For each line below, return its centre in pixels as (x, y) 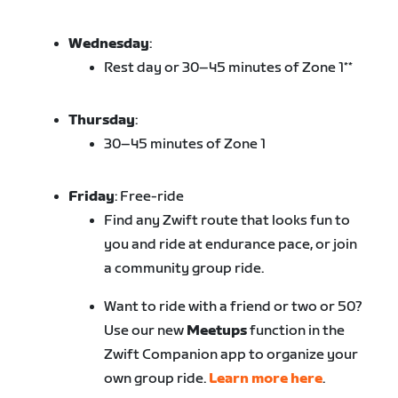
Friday (92, 197)
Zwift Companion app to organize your (231, 355)
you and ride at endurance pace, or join (231, 245)
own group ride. (157, 379)
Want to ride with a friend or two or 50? (234, 307)
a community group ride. (184, 269)
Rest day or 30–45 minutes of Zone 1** (229, 68)
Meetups (217, 331)
